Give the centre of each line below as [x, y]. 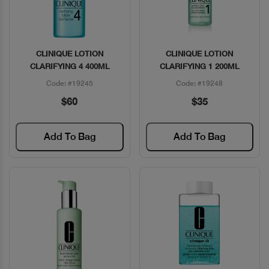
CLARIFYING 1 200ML [200, 66]
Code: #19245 [69, 83]
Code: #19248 [200, 83]
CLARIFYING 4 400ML [69, 66]
